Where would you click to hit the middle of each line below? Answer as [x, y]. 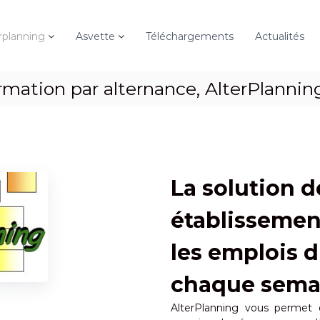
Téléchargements [190, 36]
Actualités [280, 36]
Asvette [95, 36]
